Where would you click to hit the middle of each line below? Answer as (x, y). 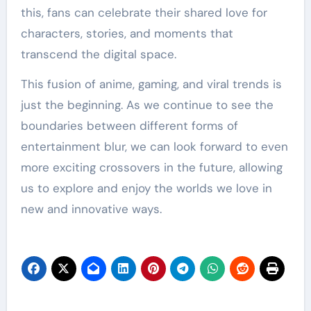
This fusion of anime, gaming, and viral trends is (151, 84)
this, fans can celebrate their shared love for (144, 12)
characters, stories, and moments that (127, 33)
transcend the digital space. (98, 54)
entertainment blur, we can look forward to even (154, 146)
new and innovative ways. (91, 209)
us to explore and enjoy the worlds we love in (146, 188)
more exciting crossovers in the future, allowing (151, 167)
